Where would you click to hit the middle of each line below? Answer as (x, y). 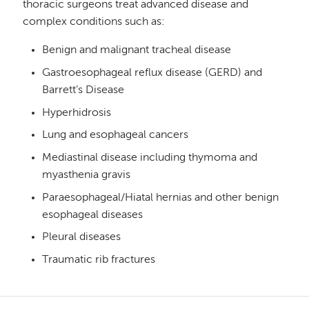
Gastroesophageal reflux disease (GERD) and (152, 73)
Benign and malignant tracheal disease (136, 51)
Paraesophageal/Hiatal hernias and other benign (160, 198)
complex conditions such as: (94, 22)
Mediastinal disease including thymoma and (149, 158)
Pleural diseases (81, 238)
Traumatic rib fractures (98, 260)
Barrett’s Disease (83, 90)
